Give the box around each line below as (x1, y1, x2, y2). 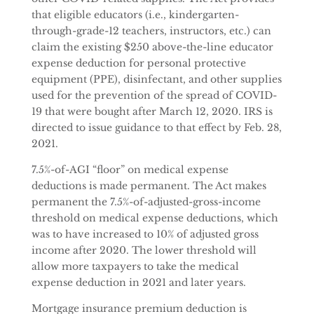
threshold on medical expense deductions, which (31, 212, 278, 224)
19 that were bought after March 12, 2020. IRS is (31, 105, 273, 118)
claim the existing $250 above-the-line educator (31, 41, 273, 53)
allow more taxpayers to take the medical (31, 260, 239, 273)
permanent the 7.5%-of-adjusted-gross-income (31, 196, 261, 208)
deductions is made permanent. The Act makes (31, 179, 266, 192)
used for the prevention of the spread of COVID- (31, 89, 277, 102)
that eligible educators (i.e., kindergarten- (31, 8, 239, 21)
